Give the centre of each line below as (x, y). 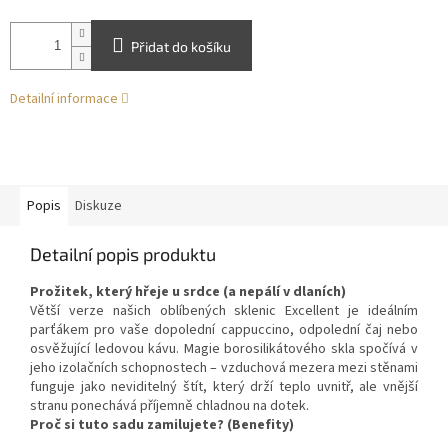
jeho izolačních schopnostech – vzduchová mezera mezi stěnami (224, 368)
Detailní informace (64, 99)
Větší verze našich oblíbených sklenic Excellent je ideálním (224, 311)
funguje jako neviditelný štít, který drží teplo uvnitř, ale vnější (224, 387)
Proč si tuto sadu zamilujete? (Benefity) (162, 425)
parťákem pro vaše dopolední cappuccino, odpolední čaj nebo (224, 330)
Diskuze (98, 206)
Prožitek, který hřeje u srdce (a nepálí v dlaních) (188, 292)
